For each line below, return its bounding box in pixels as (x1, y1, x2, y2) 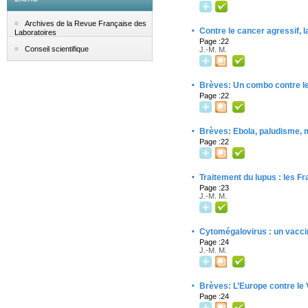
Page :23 (199, 184, 229, 192)
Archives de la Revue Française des (25, 19, 146, 28)
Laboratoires (14, 28, 56, 37)
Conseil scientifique (25, 45, 89, 54)
